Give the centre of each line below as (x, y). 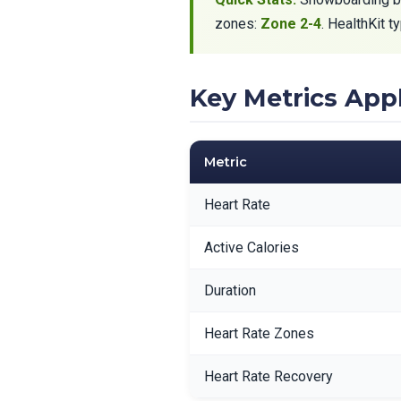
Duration (230, 290)
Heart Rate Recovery (269, 376)
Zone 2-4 (291, 24)
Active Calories (252, 247)
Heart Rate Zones (259, 333)
